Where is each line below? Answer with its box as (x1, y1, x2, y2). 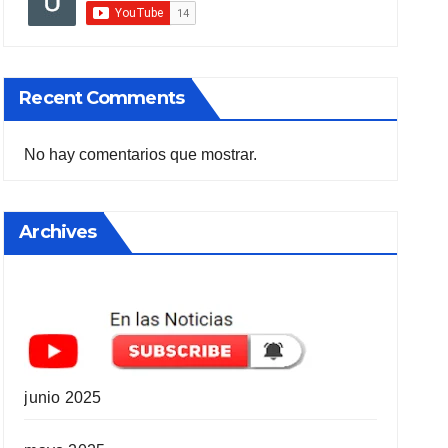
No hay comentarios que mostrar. (24, 146, 258, 163)
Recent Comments (19, 87, 184, 109)
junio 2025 (24, 389, 102, 406)
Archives (19, 221, 97, 243)
